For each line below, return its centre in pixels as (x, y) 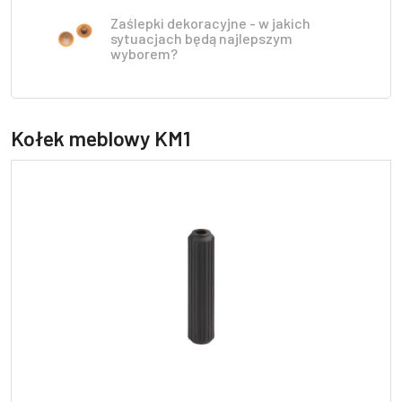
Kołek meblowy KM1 (100, 138)
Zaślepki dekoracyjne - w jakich (210, 23)
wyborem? (144, 53)
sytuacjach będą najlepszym (201, 38)
